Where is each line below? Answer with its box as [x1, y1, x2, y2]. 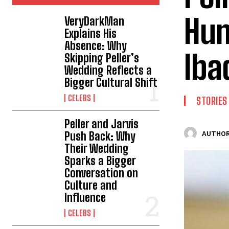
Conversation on [64, 166, 139, 180]
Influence [64, 191, 106, 204]
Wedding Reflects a [64, 63, 152, 77]
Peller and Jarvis [64, 117, 139, 131]
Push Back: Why [64, 129, 136, 143]
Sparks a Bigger [64, 154, 136, 168]
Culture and [64, 178, 118, 192]
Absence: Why [64, 39, 127, 53]
